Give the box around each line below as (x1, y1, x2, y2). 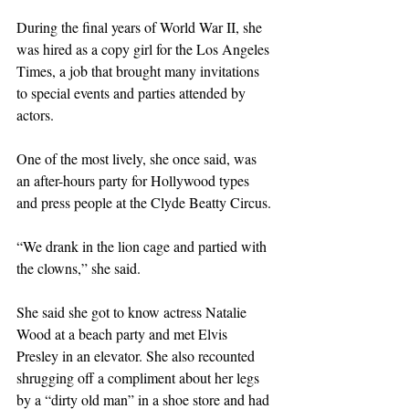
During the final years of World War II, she (16, 16, 266, 37)
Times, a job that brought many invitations (16, 60, 263, 80)
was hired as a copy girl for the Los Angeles (16, 38, 273, 58)
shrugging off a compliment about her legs (16, 367, 263, 387)
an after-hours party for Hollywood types (16, 170, 253, 190)
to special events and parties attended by (16, 82, 249, 102)
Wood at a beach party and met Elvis (16, 323, 231, 343)
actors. (16, 104, 54, 124)
